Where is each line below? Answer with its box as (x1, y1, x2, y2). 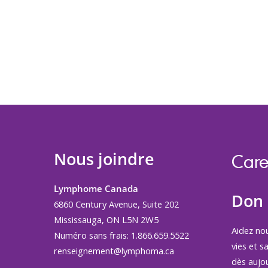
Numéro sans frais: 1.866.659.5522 (54, 229, 191, 241)
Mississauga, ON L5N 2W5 (54, 214, 159, 226)
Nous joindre (54, 148, 154, 170)
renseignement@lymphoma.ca (54, 245, 174, 257)
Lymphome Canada (54, 182, 138, 194)
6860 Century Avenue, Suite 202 (54, 198, 179, 210)
